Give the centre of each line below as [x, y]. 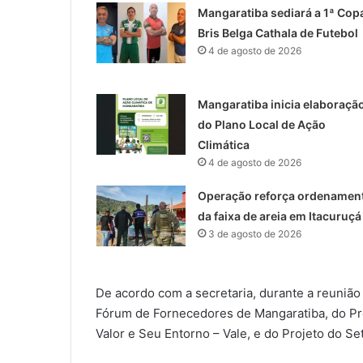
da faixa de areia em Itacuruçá [279, 216]
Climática [223, 144]
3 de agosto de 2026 [254, 233]
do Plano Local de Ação [261, 124]
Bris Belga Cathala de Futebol [278, 32]
